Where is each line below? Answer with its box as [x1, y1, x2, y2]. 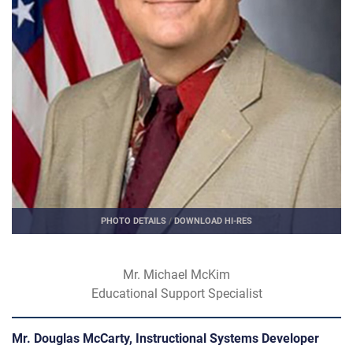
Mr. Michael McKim [123, 267, 230, 283]
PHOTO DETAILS [101, 214, 166, 226]
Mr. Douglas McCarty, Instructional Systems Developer [12, 331, 319, 347]
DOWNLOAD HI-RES [174, 214, 252, 226]
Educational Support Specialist [91, 286, 262, 302]
